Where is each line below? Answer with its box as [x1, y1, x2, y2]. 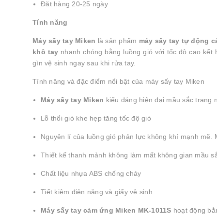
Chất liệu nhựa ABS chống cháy [41, 170, 141, 177]
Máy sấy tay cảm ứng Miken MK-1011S [41, 206, 171, 214]
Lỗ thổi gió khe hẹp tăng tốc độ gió [41, 114, 151, 122]
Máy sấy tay [41, 96, 81, 104]
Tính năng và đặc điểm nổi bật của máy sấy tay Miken [32, 77, 204, 85]
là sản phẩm [95, 37, 139, 45]
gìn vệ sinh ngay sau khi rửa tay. [32, 59, 136, 67]
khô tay [32, 48, 59, 56]
